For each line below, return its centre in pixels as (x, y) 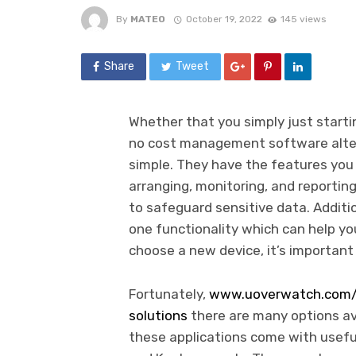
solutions (158, 315)
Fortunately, (169, 294)
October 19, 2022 (224, 19)
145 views (303, 19)
